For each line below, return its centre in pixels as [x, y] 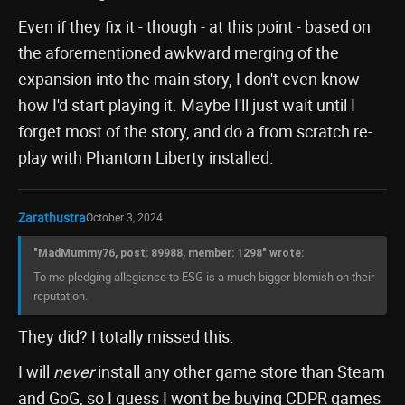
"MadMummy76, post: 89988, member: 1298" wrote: [169, 253]
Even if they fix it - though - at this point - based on [194, 26]
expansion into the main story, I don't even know [189, 79]
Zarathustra [52, 217]
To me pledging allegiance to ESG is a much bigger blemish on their [204, 277]
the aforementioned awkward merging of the [179, 52]
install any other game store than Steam [240, 372]
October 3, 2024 [124, 217]
